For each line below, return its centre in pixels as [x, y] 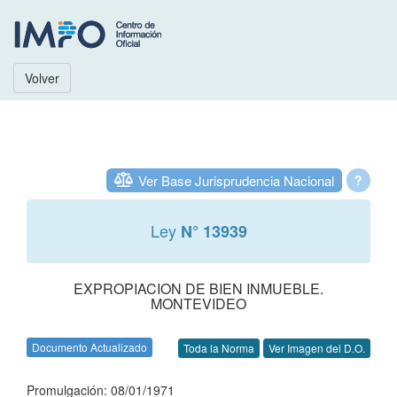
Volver [42, 78]
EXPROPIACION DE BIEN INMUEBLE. [198, 288]
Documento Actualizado [90, 347]
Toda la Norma [219, 348]
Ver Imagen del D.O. [317, 348]
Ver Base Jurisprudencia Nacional [236, 180]
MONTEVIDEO [198, 304]
